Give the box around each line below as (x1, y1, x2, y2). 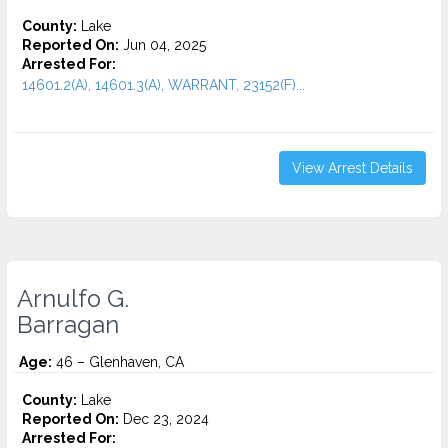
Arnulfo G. (17, 285, 129, 313)
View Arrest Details (292, 160, 413, 176)
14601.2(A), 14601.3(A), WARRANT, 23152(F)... (22, 77, 305, 93)
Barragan (17, 311, 119, 339)
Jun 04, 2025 (119, 37, 206, 53)
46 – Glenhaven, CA (52, 354, 184, 370)
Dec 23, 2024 (119, 411, 209, 427)
